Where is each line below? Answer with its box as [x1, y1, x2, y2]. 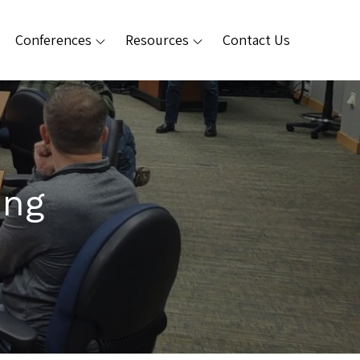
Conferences [15, 31, 92, 49]
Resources [125, 31, 189, 49]
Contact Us [223, 31, 290, 49]
